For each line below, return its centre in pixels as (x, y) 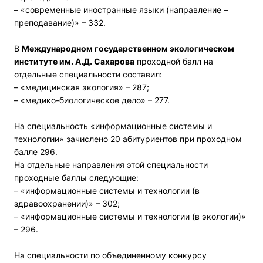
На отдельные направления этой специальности (111, 164)
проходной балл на (174, 61)
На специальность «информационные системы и (113, 126)
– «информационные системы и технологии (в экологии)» (130, 216)
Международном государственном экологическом (128, 48)
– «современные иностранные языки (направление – (121, 9)
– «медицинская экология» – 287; (82, 87)
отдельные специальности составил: (88, 74)
